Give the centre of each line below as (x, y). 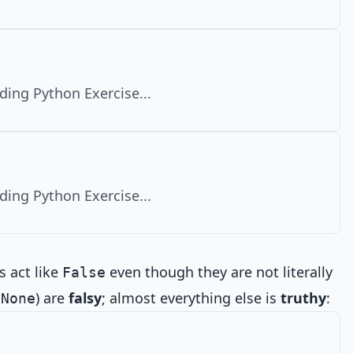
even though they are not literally (219, 272)
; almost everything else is (191, 298)
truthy (303, 298)
